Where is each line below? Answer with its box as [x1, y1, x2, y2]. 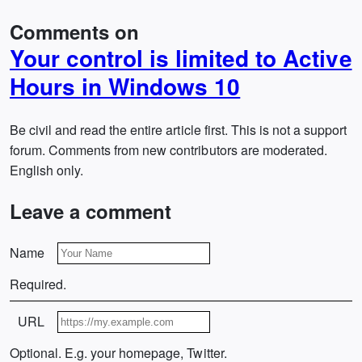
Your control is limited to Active [10, 41, 352, 74]
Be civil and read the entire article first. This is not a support [10, 120, 347, 139]
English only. [10, 161, 84, 179]
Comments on [10, 18, 140, 45]
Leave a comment [10, 196, 172, 225]
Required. [10, 275, 67, 294]
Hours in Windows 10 [10, 69, 241, 103]
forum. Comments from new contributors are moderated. [10, 141, 327, 159]
